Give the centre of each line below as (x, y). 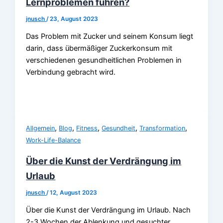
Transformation (163, 128)
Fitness (87, 128)
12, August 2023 (74, 192)
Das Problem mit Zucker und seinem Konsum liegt (110, 37)
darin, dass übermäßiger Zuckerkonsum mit (99, 49)
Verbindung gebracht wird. (71, 72)
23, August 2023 (74, 19)
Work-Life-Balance (54, 140)
